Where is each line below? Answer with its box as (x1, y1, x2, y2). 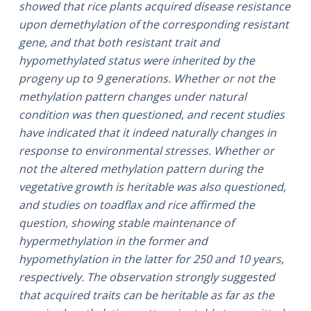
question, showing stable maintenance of (18, 215, 234, 230)
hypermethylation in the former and (18, 233, 208, 249)
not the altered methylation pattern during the (18, 160, 263, 176)
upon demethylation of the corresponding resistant (18, 16, 289, 32)
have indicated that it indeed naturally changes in (18, 124, 276, 140)
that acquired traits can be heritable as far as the (18, 287, 274, 303)
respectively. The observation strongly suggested (18, 269, 275, 285)
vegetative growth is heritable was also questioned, (18, 178, 286, 194)
